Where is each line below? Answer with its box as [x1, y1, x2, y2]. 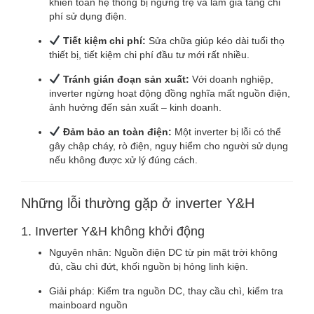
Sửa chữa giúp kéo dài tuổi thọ [145, 34, 285, 46]
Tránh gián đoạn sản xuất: [62, 73, 189, 85]
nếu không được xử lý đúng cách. [49, 153, 198, 165]
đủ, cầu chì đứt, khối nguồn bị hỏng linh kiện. [49, 260, 248, 272]
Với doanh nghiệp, [189, 73, 273, 85]
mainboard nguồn [49, 299, 128, 310]
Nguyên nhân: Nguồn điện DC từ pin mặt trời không [49, 246, 278, 258]
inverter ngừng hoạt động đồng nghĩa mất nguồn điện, [49, 87, 290, 99]
